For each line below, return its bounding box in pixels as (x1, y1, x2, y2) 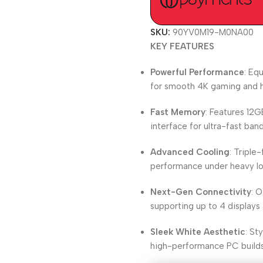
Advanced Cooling (150, 147, 230, 157)
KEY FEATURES (150, 41, 215, 52)
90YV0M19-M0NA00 (173, 27, 254, 38)
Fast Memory (150, 107, 206, 117)
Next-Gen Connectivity (150, 187, 252, 197)
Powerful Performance (150, 67, 245, 77)
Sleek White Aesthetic (150, 227, 246, 237)
